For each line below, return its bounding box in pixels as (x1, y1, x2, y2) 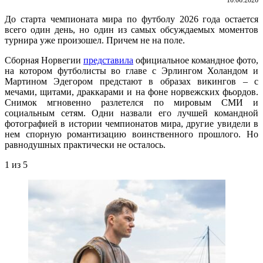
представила (83, 55, 133, 65)
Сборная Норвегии (5, 55, 83, 65)
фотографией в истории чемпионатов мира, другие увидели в (5, 118, 258, 129)
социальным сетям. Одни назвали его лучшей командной (5, 107, 258, 118)
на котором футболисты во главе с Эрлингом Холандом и (5, 65, 258, 76)
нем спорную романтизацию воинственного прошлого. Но (5, 129, 258, 139)
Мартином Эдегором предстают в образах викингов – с (5, 76, 258, 86)
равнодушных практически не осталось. (5, 139, 166, 150)
